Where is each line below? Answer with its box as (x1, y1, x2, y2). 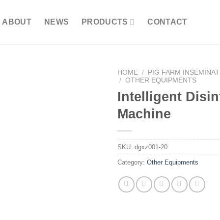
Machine (117, 106, 171, 121)
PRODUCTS (82, 18, 128, 26)
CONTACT (147, 18, 188, 26)
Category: (117, 158, 147, 166)
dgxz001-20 (135, 143, 167, 151)
